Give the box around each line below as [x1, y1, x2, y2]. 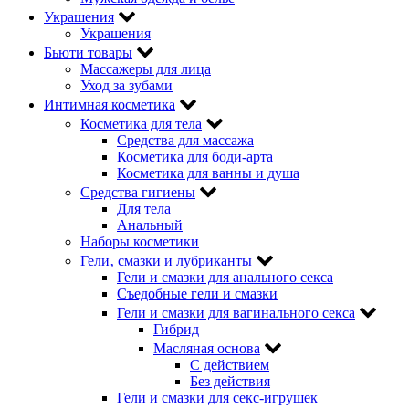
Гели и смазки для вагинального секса [117, 304, 355, 320]
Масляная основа [153, 340, 260, 356]
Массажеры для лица [80, 60, 211, 77]
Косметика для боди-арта [117, 148, 273, 164]
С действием [190, 356, 269, 372]
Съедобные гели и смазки [117, 285, 278, 301]
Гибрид [153, 320, 199, 337]
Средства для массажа [117, 131, 254, 148]
